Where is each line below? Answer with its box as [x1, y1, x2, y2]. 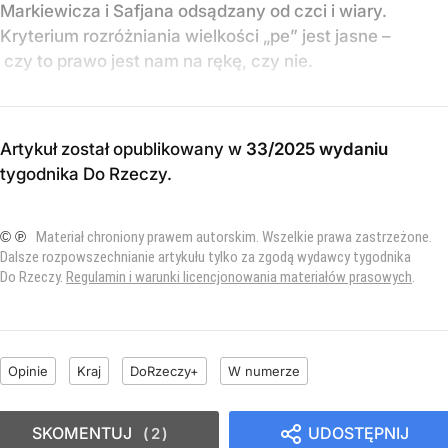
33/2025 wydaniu [246, 138, 388, 159]
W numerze [228, 362, 300, 379]
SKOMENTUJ [32, 422, 132, 443]
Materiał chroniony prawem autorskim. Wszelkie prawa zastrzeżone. [36, 227, 432, 246]
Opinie [8, 362, 48, 379]
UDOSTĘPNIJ [308, 422, 409, 443]
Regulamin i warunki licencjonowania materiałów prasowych [66, 267, 412, 286]
